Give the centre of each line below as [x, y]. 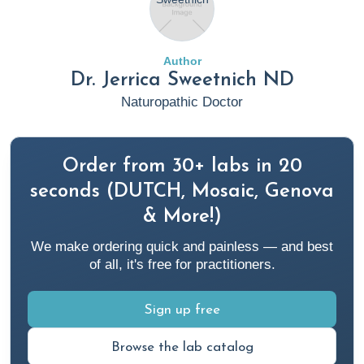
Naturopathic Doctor [182, 102]
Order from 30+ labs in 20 [182, 167]
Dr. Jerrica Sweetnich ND [182, 80]
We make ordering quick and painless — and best [182, 247]
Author [182, 61]
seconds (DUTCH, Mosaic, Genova [182, 192]
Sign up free [182, 310]
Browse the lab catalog [182, 347]
